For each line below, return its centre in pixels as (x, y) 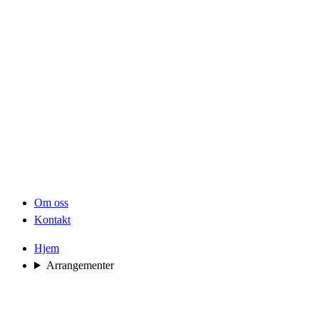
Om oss (51, 203)
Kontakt (52, 220)
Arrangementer (80, 265)
